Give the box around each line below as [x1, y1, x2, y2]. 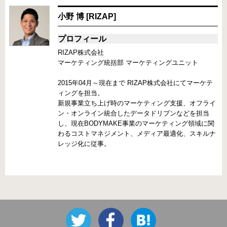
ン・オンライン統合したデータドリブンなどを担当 [58, 109, 209, 117]
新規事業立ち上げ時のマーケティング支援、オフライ [58, 99, 216, 107]
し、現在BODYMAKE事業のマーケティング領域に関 [58, 119, 214, 127]
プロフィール [58, 34, 106, 43]
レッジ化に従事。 [58, 139, 110, 147]
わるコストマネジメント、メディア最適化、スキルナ [58, 129, 216, 137]
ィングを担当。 [58, 89, 104, 97]
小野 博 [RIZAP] [58, 12, 116, 21]
